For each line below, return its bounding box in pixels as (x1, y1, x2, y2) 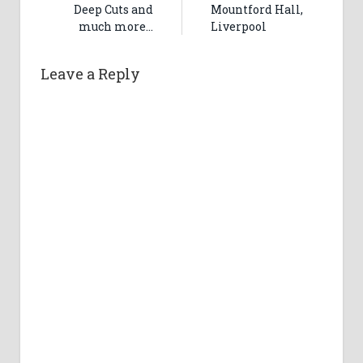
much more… (79, 18, 153, 34)
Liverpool (211, 18, 267, 34)
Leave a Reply (41, 63, 140, 83)
